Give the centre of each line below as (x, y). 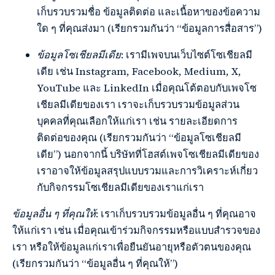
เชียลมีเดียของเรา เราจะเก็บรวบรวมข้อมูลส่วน (138, 105)
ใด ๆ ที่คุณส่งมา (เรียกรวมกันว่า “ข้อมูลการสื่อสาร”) (149, 29)
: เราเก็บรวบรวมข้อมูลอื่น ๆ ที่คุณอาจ (176, 214)
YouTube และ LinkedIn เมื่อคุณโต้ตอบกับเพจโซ (147, 88)
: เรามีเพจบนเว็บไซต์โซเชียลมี (187, 55)
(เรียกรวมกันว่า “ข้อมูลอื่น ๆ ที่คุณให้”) (95, 264)
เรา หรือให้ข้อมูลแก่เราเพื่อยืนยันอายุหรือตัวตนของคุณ (132, 247)
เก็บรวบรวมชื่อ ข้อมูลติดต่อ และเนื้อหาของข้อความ (149, 12)
